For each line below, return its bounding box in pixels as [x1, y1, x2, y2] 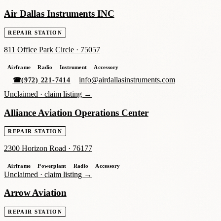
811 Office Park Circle [4, 45, 74, 54]
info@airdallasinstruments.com [79, 75, 176, 84]
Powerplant [37, 163, 67, 169]
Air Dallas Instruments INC [4, 8, 114, 19]
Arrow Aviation [4, 187, 67, 198]
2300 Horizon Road [4, 144, 66, 153]
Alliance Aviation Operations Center [4, 107, 148, 118]
